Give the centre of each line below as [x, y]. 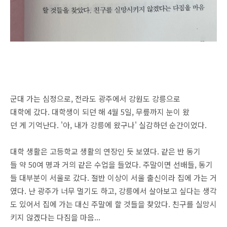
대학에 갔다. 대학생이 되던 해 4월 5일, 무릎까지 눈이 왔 [100, 112]
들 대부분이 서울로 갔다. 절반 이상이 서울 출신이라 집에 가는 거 [113, 178]
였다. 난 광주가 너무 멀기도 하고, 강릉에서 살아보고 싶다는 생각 [113, 191]
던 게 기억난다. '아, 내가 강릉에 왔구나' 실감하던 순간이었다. [108, 125]
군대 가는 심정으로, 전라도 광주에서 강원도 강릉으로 [95, 99]
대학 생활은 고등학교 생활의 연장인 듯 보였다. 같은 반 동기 [105, 151]
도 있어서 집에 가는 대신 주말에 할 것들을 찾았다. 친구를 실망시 [113, 204]
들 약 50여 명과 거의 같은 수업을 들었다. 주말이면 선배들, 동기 [111, 164]
